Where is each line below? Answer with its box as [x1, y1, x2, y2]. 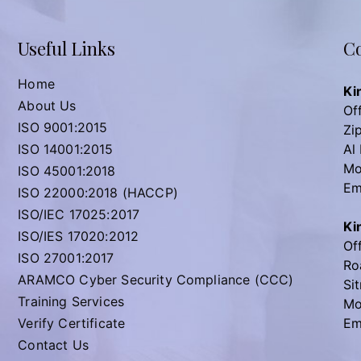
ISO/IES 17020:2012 [18, 228, 139, 244]
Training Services [18, 293, 125, 309]
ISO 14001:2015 [18, 141, 114, 157]
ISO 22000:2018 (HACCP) [18, 185, 178, 201]
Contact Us [18, 337, 89, 353]
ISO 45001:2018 [18, 163, 116, 179]
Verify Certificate [18, 315, 126, 331]
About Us [18, 98, 77, 114]
